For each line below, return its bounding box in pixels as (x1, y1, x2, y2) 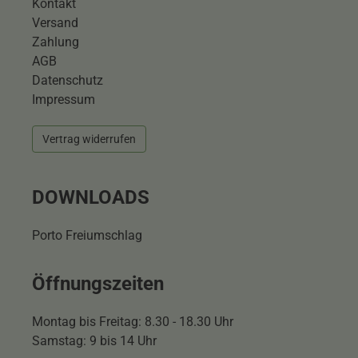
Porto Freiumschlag (32, 227, 142, 243)
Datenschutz (32, 72, 103, 88)
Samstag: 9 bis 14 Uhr (32, 332, 157, 348)
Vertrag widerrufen (42, 132, 136, 145)
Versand (32, 14, 78, 30)
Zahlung (32, 34, 79, 50)
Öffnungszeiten (32, 272, 164, 295)
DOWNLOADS (32, 185, 149, 209)
